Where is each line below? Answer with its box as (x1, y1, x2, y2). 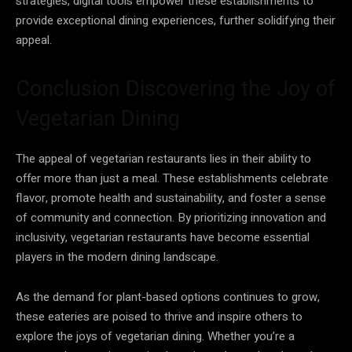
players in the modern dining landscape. (16, 247, 218, 266)
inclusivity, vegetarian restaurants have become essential (16, 228, 310, 246)
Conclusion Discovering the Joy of (16, 75, 335, 101)
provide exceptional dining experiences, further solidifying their (16, 11, 335, 29)
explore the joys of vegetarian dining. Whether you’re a (16, 327, 295, 345)
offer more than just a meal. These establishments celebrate (16, 169, 328, 187)
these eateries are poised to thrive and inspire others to (16, 307, 302, 325)
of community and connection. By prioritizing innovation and (16, 208, 326, 226)
